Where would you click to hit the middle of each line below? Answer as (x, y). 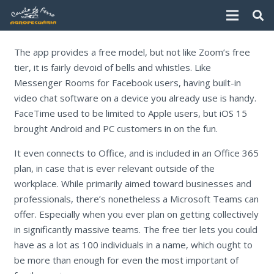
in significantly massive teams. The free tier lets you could (135, 229)
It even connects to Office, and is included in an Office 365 (136, 153)
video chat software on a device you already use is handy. (135, 98)
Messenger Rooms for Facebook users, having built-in (127, 82)
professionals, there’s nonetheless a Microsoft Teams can (136, 198)
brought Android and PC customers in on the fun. (116, 128)
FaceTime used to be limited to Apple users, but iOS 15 (130, 113)
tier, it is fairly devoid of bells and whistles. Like (112, 67)
